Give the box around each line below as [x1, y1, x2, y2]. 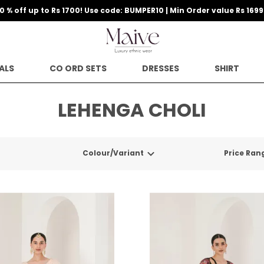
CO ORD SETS [49, 62, 107, 74]
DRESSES [141, 62, 179, 74]
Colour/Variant [82, 148, 144, 159]
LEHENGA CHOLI [58, 97, 206, 123]
